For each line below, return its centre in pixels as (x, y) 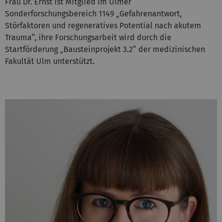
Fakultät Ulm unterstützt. (51, 61)
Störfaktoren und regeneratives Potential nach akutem (103, 26)
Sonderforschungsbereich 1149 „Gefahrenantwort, (93, 14)
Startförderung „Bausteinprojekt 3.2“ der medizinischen (105, 50)
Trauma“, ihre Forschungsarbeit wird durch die (88, 38)
